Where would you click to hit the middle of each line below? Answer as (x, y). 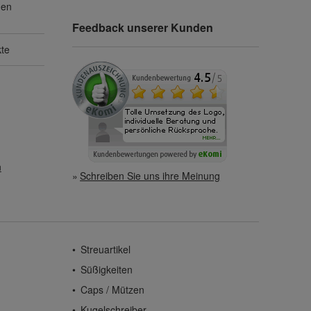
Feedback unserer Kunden (143, 28)
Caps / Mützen (113, 290)
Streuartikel (106, 250)
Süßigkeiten (107, 270)
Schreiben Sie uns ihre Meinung (150, 176)
